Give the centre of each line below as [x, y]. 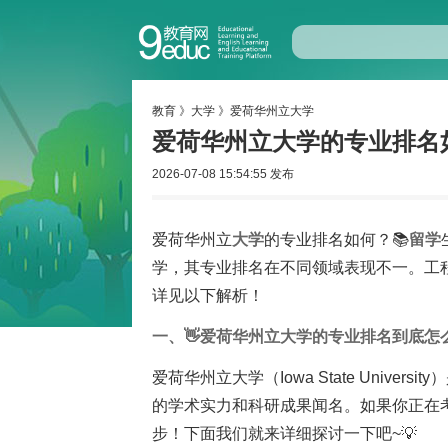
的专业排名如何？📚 [336, 239]
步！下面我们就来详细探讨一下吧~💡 [284, 433]
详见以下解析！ [208, 295]
